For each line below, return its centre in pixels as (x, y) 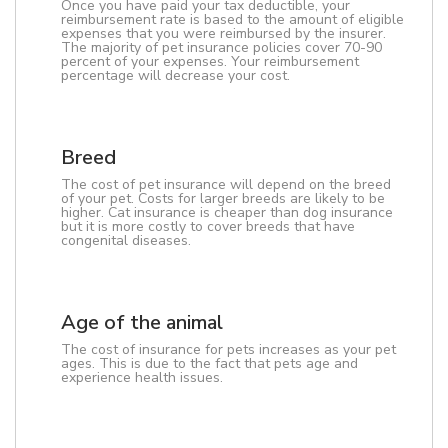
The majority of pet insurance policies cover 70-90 (221, 47)
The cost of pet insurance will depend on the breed (226, 184)
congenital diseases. (126, 240)
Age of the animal (142, 322)
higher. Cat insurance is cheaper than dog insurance (227, 212)
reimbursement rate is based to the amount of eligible (232, 19)
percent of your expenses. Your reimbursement (210, 61)
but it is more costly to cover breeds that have (208, 226)
